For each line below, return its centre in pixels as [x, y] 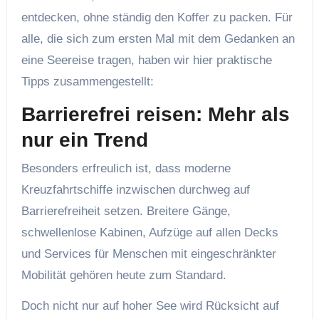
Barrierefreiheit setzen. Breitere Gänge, [126, 211]
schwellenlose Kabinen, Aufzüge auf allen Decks [150, 232]
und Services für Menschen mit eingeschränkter [148, 253]
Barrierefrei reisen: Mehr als [155, 115]
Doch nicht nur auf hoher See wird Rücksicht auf [150, 305]
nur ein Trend [84, 140]
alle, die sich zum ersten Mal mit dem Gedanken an [158, 39]
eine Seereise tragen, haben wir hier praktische [146, 61]
